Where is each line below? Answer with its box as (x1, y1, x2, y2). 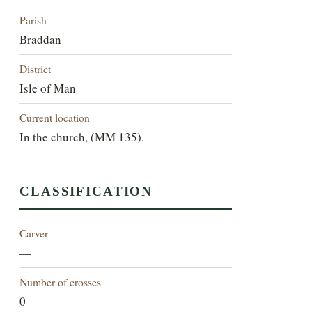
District (19, 61, 52, 76)
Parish (19, 12, 47, 27)
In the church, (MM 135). (19, 128, 145, 145)
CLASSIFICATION (19, 184, 153, 199)
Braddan (19, 31, 62, 47)
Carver (19, 226, 49, 241)
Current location (19, 109, 91, 125)
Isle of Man (19, 79, 77, 96)
